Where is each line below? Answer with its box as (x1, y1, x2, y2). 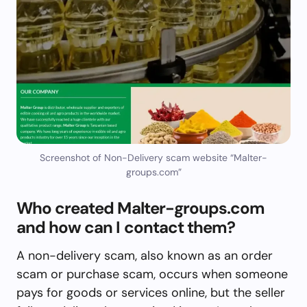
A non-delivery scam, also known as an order (16, 247, 273, 264)
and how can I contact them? (16, 216, 236, 238)
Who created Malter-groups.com (16, 197, 265, 219)
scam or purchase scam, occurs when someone (16, 265, 288, 282)
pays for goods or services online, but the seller (16, 284, 285, 301)
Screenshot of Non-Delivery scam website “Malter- (40, 151, 267, 164)
